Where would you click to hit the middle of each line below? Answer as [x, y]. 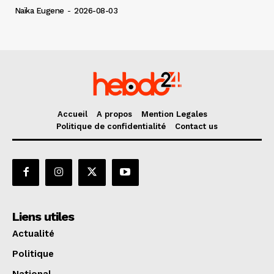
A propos [114, 114]
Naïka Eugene [39, 11]
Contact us [196, 126]
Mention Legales [174, 114]
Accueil [72, 114]
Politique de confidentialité [111, 126]
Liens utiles [43, 216]
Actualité [33, 233]
